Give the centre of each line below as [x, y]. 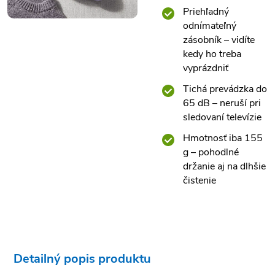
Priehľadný [206, 12]
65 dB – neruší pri [222, 103]
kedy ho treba [212, 54]
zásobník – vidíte [219, 40]
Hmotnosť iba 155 [223, 138]
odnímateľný [210, 26]
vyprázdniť [206, 68]
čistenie [199, 181]
